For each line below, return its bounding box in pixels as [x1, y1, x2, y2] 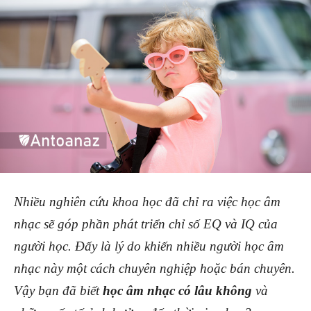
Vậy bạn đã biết [14, 283, 103, 298]
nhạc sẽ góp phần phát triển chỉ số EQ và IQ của [14, 216, 278, 231]
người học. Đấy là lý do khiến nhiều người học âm [14, 238, 284, 253]
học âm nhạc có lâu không [103, 283, 252, 298]
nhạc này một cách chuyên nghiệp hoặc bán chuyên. [14, 260, 295, 276]
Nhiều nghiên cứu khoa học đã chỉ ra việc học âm [14, 194, 280, 209]
